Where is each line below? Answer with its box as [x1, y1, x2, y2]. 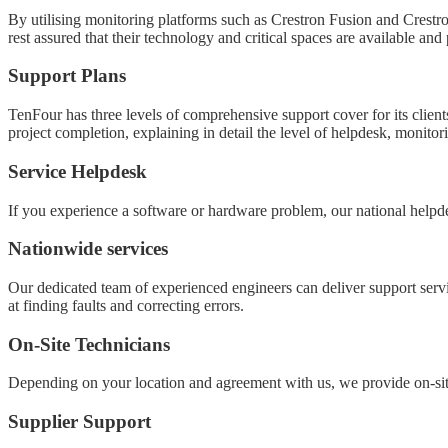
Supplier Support [8, 411, 151, 433]
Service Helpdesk [8, 160, 147, 182]
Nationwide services [8, 238, 168, 260]
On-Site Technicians [8, 333, 170, 355]
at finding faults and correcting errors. [8, 296, 244, 314]
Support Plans [8, 65, 126, 87]
